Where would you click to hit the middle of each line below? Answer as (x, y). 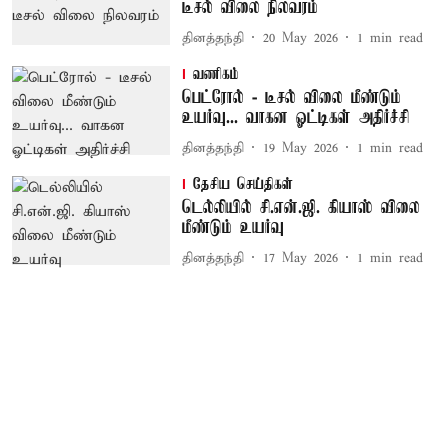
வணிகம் (215, 75)
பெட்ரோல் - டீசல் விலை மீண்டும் (291, 98)
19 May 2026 (300, 148)
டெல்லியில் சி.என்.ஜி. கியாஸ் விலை (300, 208)
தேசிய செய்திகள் (242, 185)
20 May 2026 (300, 38)
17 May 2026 (300, 258)
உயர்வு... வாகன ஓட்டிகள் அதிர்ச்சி (295, 118)
